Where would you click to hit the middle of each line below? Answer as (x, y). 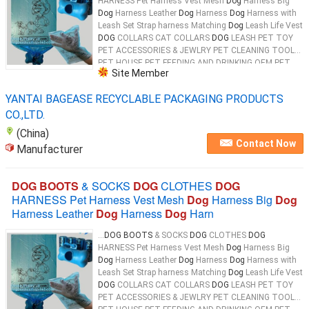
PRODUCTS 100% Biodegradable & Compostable (190, 75)
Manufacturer (50, 149)
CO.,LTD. (25, 115)
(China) (33, 133)
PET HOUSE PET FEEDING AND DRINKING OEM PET (194, 63)
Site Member (140, 73)
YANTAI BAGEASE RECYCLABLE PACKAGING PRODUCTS (144, 99)
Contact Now (266, 143)
